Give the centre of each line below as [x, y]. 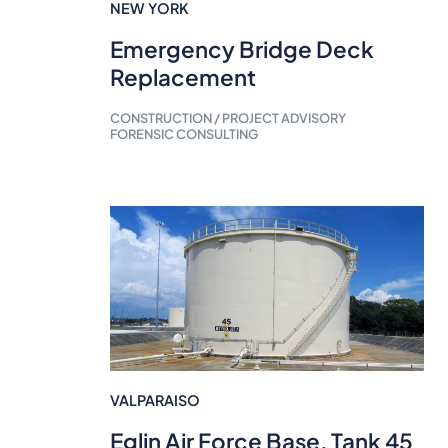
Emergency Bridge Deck [241, 49]
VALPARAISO [154, 399]
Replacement [182, 77]
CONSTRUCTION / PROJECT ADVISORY [227, 118]
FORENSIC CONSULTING [183, 134]
